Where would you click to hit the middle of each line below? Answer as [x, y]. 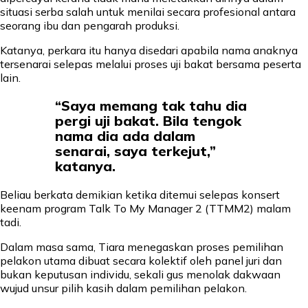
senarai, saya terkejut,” [135, 151]
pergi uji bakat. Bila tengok [148, 121]
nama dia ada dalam [125, 136]
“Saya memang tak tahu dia [151, 106]
